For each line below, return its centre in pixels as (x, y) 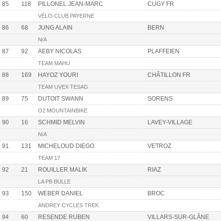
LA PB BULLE (54, 182)
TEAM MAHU (54, 63)
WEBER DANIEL (60, 194)
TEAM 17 (49, 158)
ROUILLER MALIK (63, 170)
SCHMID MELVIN (61, 123)
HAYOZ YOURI (58, 75)
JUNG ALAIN (55, 28)
